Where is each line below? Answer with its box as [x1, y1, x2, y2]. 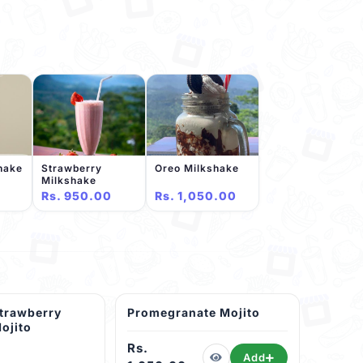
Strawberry [41, 162, 102, 174]
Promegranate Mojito [127, 305, 260, 320]
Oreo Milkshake [155, 162, 239, 174]
